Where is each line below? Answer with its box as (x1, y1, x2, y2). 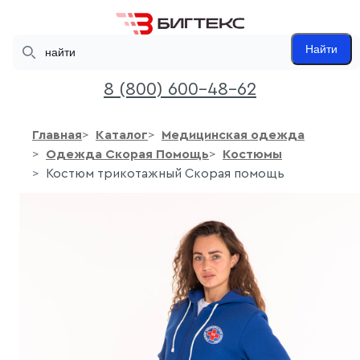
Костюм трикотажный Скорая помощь (46, 167, 284, 181)
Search (12, 36, 48, 48)
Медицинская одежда (162, 129, 305, 142)
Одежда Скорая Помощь (46, 148, 209, 162)
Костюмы (223, 148, 282, 162)
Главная (32, 129, 82, 142)
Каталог (96, 129, 148, 142)
